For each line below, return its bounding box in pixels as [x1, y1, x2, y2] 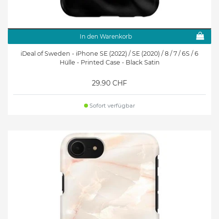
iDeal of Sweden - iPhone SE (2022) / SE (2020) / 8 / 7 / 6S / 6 [21, 50, 198, 58]
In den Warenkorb [79, 32, 132, 40]
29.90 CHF [92, 79, 127, 88]
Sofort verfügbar [88, 102, 135, 109]
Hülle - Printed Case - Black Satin [59, 59, 160, 66]
